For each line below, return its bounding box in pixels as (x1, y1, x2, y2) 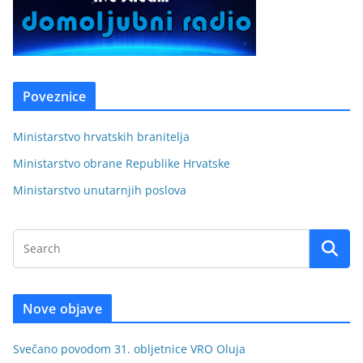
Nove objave (23, 299, 102, 318)
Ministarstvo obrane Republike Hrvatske (13, 155, 230, 171)
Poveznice (23, 87, 87, 105)
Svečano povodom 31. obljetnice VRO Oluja (13, 340, 246, 357)
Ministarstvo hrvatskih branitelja (13, 128, 190, 144)
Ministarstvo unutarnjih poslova (13, 181, 186, 198)
